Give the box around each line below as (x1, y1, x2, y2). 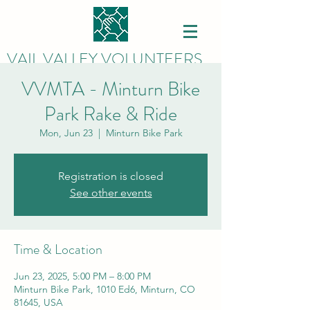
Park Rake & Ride (44, 100, 177, 128)
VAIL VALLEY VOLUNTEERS (7, 48, 202, 71)
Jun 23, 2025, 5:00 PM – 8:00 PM (14, 270, 151, 282)
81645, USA (14, 296, 63, 309)
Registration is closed (58, 170, 163, 183)
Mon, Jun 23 (39, 127, 93, 139)
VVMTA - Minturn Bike (21, 75, 200, 103)
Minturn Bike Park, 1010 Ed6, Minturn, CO (14, 283, 195, 295)
